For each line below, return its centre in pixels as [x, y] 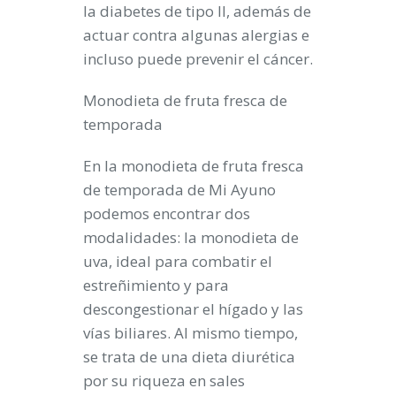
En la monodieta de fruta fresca [194, 165]
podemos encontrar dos [167, 213]
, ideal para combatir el [190, 261]
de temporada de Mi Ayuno [179, 189]
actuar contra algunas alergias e [196, 34]
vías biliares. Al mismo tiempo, [190, 332]
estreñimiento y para [156, 285]
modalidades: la [142, 237]
